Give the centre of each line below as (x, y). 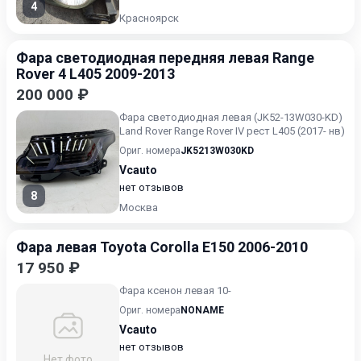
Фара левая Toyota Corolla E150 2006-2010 (162, 247)
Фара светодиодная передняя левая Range (165, 58)
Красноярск (149, 18)
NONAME (202, 310)
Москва (139, 207)
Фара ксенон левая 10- (175, 290)
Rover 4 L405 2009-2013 (95, 74)
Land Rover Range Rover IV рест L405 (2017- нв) (232, 131)
